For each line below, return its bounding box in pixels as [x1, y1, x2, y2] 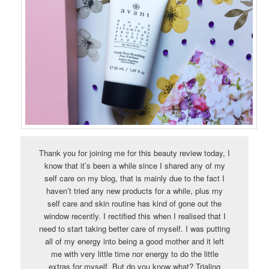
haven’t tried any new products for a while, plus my [46, 184, 223, 196]
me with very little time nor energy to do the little [50, 247, 219, 259]
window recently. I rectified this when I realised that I [43, 210, 226, 222]
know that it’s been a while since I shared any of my [44, 159, 225, 171]
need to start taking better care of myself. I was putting [39, 222, 230, 234]
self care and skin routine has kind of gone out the [47, 197, 222, 209]
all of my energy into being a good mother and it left [45, 235, 224, 247]
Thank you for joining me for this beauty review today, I [39, 147, 230, 159]
